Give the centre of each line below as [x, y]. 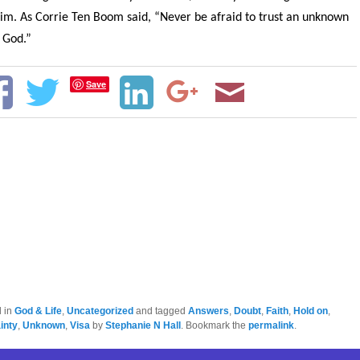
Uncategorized [100, 311]
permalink [271, 325]
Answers [209, 311]
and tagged [161, 311]
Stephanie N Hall [143, 325]
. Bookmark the [215, 325]
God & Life [38, 311]
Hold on [311, 311]
